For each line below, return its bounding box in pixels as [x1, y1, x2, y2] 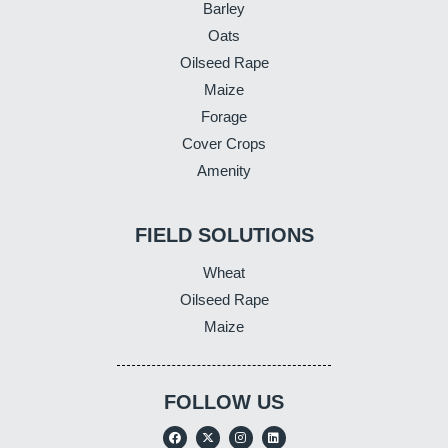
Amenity [197, 161, 251, 179]
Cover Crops [182, 134, 266, 152]
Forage [201, 107, 247, 125]
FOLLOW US [164, 390, 284, 413]
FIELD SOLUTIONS [134, 223, 314, 246]
